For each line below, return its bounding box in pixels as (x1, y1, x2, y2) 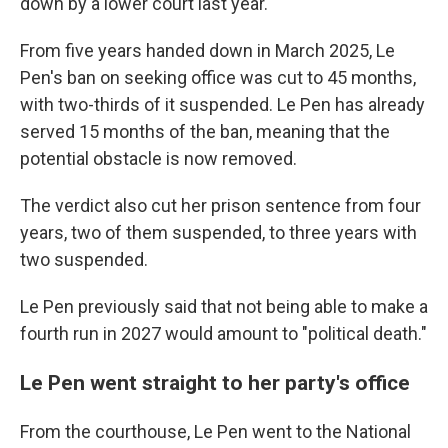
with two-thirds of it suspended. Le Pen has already (20, 94, 425, 115)
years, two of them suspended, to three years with (20, 222, 417, 243)
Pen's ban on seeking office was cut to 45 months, (20, 67, 416, 88)
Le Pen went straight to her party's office (20, 370, 410, 395)
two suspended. (20, 249, 148, 270)
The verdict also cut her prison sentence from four (20, 195, 421, 216)
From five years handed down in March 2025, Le (20, 40, 395, 61)
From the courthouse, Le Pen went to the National (20, 421, 411, 442)
